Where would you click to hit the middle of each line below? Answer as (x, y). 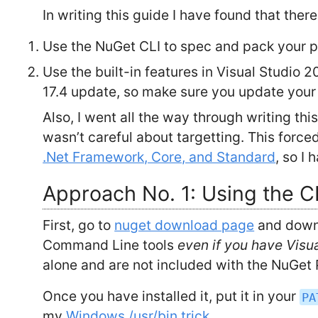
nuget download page (185, 225)
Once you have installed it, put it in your (171, 296)
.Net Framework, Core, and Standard (159, 157)
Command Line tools (110, 245)
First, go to (79, 225)
